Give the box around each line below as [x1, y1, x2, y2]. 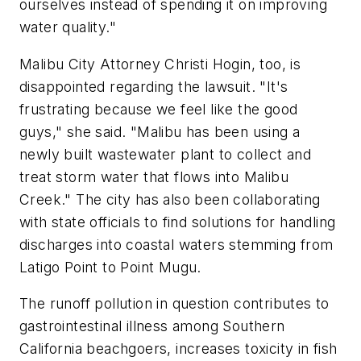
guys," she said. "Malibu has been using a [19, 122, 301, 140]
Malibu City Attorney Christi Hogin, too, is [19, 55, 301, 73]
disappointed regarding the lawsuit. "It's [19, 77, 288, 95]
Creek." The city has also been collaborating [19, 190, 321, 208]
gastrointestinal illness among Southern [19, 317, 285, 335]
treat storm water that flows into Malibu [19, 168, 288, 185]
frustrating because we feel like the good [19, 100, 298, 118]
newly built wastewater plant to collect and [19, 145, 312, 163]
